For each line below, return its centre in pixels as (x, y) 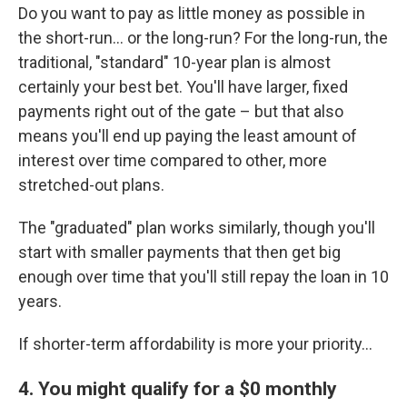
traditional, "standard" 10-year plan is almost (174, 62)
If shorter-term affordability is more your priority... (195, 344)
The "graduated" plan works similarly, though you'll (197, 228)
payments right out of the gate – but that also (181, 111)
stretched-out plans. (91, 185)
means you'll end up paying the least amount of (188, 136)
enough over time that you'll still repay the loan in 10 (203, 277)
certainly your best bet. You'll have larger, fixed (183, 87)
